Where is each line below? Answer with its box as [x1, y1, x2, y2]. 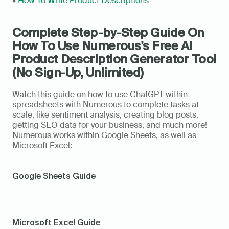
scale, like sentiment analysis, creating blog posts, [12, 109, 198, 121]
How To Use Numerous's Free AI [12, 39, 193, 53]
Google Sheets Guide [12, 171, 96, 181]
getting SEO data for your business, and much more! [12, 120, 207, 131]
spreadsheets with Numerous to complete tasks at [12, 99, 199, 110]
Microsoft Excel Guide [12, 218, 100, 227]
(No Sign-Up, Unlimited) [12, 65, 144, 80]
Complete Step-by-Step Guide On [12, 26, 204, 40]
